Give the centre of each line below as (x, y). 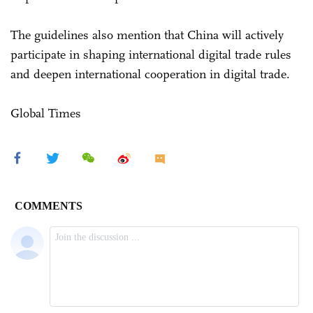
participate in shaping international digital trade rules (151, 54)
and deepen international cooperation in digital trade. (150, 74)
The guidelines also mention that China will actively (147, 35)
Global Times (46, 113)
